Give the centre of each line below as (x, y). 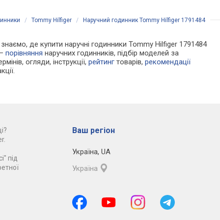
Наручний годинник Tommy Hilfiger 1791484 (144, 20)
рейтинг (102, 62)
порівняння (24, 53)
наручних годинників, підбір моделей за (111, 53)
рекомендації (168, 62)
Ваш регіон (93, 131)
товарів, (130, 62)
